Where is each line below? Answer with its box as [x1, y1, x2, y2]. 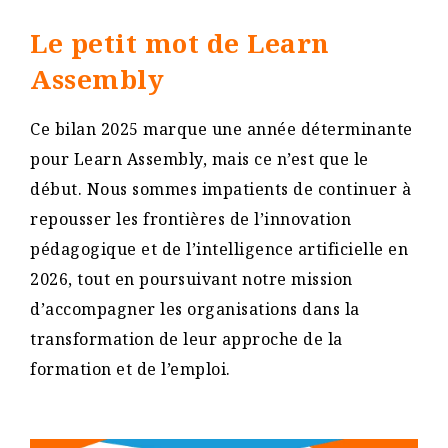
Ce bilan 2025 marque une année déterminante [30, 118, 413, 141]
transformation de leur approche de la [30, 328, 343, 351]
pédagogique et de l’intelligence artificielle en [30, 238, 408, 261]
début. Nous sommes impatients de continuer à [30, 178, 411, 201]
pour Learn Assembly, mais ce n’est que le [30, 148, 369, 171]
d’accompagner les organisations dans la [30, 298, 360, 321]
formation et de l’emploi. [30, 358, 231, 381]
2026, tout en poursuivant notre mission [30, 268, 353, 291]
